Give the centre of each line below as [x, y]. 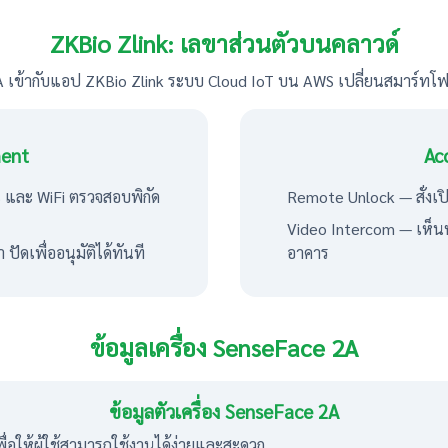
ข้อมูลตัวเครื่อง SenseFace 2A [224, 411]
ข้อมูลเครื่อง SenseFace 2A [224, 347]
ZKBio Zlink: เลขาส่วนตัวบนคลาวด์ [224, 43]
